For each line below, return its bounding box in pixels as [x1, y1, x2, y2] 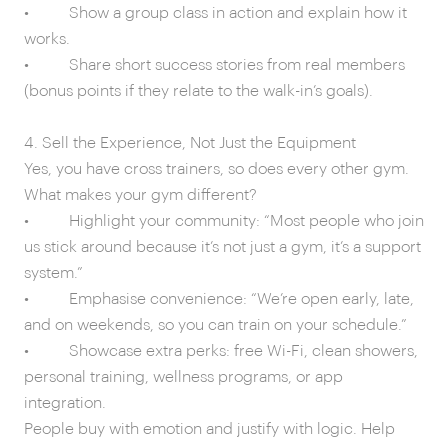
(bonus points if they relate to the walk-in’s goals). [24, 83, 373, 100]
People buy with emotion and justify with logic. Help [24, 421, 395, 438]
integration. [24, 395, 106, 412]
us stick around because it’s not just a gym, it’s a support [24, 239, 421, 256]
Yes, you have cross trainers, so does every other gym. [24, 161, 409, 178]
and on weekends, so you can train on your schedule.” [24, 317, 407, 334]
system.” [24, 265, 83, 282]
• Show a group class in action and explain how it [24, 5, 407, 22]
